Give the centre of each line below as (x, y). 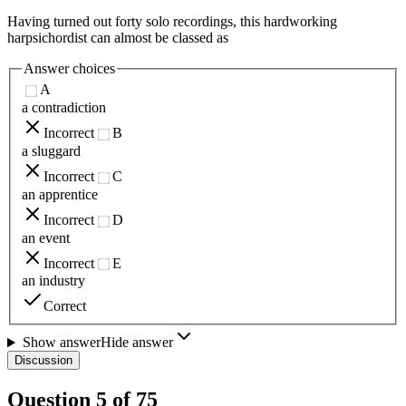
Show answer (61, 343)
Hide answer (136, 343)
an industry (53, 281)
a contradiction (64, 108)
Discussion (43, 361)
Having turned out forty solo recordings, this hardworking (172, 21)
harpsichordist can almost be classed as (118, 37)
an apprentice (60, 194)
